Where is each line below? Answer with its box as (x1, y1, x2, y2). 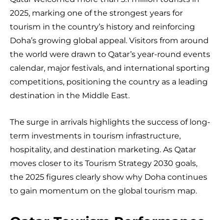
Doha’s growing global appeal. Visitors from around (10, 35, 209, 45)
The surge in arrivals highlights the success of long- (10, 117, 210, 127)
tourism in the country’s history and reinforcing (10, 22, 195, 31)
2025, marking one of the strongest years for (10, 8, 183, 18)
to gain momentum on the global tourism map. (10, 186, 197, 195)
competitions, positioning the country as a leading (10, 77, 208, 86)
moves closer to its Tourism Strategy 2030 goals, (10, 158, 197, 168)
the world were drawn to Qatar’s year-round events (10, 49, 210, 59)
